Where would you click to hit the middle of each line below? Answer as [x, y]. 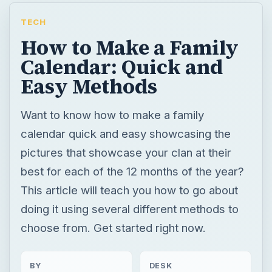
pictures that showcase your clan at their [126, 152]
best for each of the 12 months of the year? [132, 171]
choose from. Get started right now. [113, 227]
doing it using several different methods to [129, 209]
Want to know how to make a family [112, 114]
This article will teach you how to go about [129, 190]
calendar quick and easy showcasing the [125, 133]
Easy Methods [89, 86]
